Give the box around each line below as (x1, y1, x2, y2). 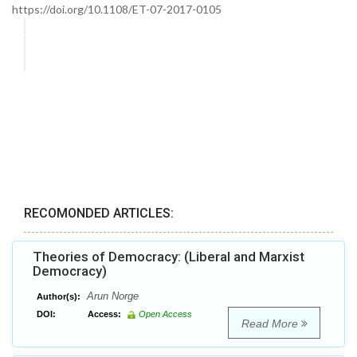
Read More (241, 317, 301, 331)
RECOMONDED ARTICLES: (24, 206, 174, 222)
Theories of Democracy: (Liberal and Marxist (33, 249, 304, 265)
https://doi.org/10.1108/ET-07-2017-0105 (12, 2, 222, 16)
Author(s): (37, 292, 80, 302)
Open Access (139, 309, 192, 320)
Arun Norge (84, 290, 139, 303)
